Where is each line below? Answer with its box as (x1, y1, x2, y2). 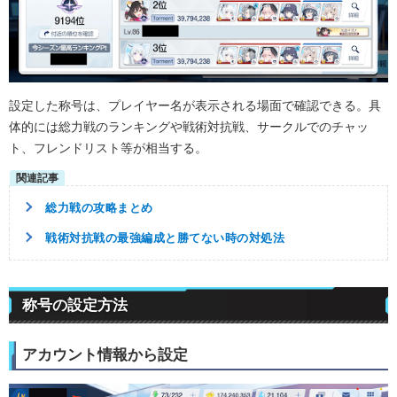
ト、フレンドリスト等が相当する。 (9, 140, 207, 155)
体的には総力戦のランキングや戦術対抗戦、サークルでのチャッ (9, 119, 369, 134)
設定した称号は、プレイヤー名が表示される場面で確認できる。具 (9, 97, 381, 113)
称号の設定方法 (22, 296, 128, 314)
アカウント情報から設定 (22, 346, 188, 363)
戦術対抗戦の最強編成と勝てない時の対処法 (45, 230, 285, 245)
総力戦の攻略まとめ (45, 200, 153, 214)
